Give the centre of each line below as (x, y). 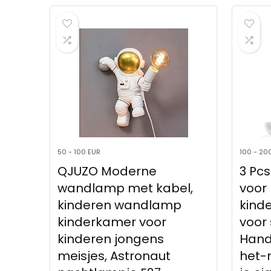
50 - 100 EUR (79, 152)
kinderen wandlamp (120, 205)
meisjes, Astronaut (114, 256)
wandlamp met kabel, (126, 188)
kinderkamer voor (112, 222)
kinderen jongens (111, 239)
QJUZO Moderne (107, 171)
